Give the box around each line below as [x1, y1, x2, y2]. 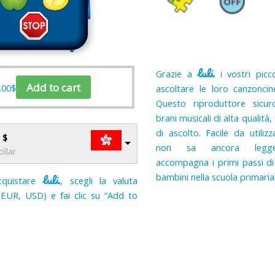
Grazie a [156, 68, 197, 80]
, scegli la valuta [60, 174, 138, 187]
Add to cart [26, 80, 80, 95]
